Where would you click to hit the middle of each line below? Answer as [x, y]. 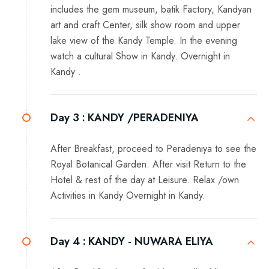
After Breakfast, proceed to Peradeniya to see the [153, 149]
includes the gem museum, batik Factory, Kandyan [151, 10]
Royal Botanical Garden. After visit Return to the [148, 165]
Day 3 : [68, 118]
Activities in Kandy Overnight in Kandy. [128, 196]
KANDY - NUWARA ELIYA [151, 242]
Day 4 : [68, 242]
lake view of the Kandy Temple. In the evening [144, 41]
